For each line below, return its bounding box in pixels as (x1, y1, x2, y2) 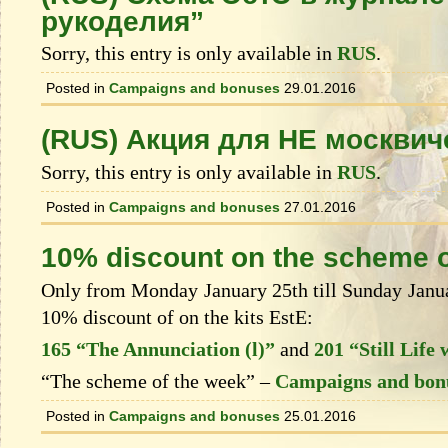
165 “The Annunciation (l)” (41, 337, 275, 360)
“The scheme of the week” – (41, 369, 275, 392)
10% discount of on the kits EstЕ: (41, 305, 313, 328)
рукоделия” (41, 5, 204, 37)
